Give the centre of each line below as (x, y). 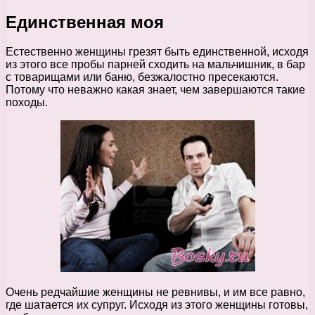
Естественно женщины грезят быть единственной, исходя (157, 52)
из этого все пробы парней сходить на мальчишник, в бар (155, 65)
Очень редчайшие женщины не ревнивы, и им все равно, (155, 292)
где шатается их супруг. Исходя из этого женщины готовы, (157, 305)
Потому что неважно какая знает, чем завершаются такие (155, 90)
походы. (27, 103)
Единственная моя (85, 22)
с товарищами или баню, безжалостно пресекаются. (142, 77)
